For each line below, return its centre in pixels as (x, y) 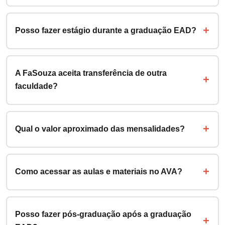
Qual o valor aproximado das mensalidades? (100, 129)
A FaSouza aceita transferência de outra (91, 73)
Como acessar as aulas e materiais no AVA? (98, 172)
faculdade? (36, 86)
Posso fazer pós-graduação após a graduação (103, 214)
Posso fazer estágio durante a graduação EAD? (105, 31)
